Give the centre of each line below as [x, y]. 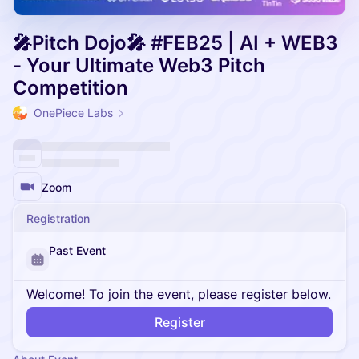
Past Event [77, 250]
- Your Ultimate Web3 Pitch [139, 65]
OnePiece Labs [73, 113]
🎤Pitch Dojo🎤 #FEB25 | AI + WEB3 [175, 43]
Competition [71, 88]
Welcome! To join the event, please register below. [179, 294]
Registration [58, 218]
